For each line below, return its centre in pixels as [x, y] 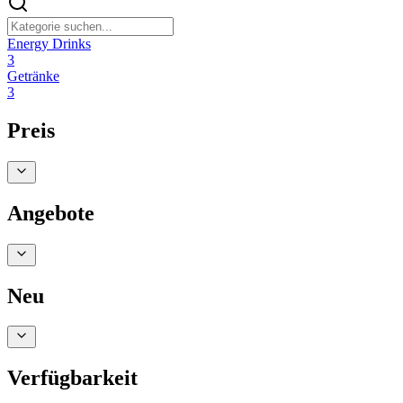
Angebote [51, 213]
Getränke [33, 76]
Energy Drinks [49, 43]
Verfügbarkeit [72, 378]
